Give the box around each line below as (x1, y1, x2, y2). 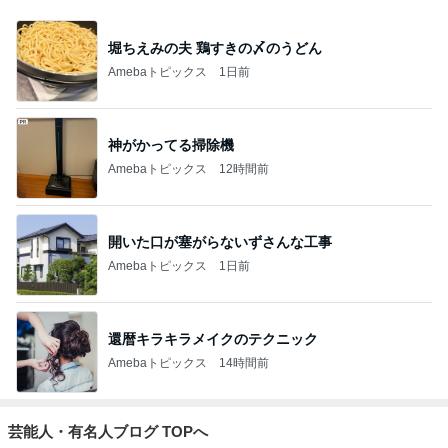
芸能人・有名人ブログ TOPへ (8, 422, 208, 440)
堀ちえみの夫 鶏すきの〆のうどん (108, 40, 322, 57)
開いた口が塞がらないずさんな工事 (108, 234, 332, 251)
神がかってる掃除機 (108, 137, 234, 154)
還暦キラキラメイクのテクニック (108, 331, 318, 348)
